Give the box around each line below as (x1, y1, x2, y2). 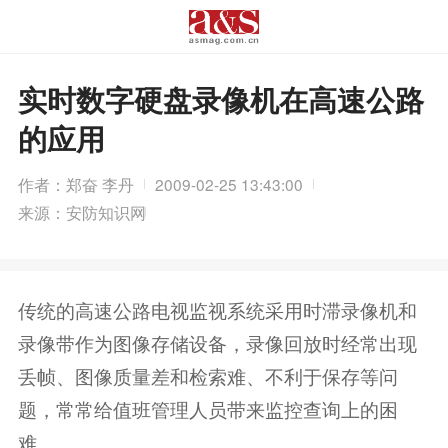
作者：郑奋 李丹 (17, 172, 134, 195)
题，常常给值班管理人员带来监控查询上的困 (17, 394, 398, 422)
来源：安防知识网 (17, 200, 146, 223)
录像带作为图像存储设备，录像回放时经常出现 (17, 328, 417, 356)
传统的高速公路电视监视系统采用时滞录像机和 (17, 295, 417, 323)
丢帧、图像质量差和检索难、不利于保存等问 (17, 361, 398, 389)
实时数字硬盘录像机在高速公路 (17, 79, 424, 121)
